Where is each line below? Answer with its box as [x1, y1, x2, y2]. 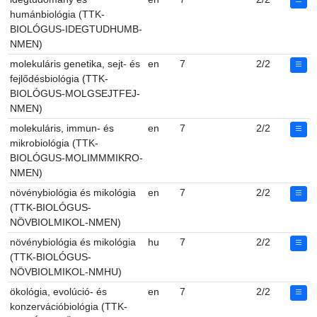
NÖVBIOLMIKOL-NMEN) [10, 217, 121, 229]
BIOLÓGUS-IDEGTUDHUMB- [10, 23, 142, 35]
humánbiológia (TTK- [10, 8, 105, 21]
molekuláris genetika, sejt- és [10, 58, 140, 70]
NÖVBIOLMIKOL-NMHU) [10, 266, 122, 278]
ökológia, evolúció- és [10, 286, 107, 298]
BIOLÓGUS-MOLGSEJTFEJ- [10, 88, 140, 100]
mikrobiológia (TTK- [10, 137, 98, 149]
